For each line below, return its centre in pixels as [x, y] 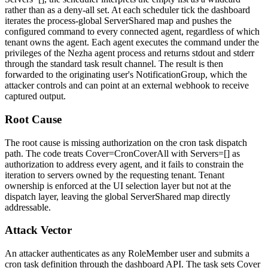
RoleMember [153, 253]
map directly [206, 196]
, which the [226, 75]
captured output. [35, 96]
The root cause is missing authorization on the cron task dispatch [126, 142]
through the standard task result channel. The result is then [114, 64]
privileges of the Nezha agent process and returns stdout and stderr [130, 53]
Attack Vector [38, 230]
